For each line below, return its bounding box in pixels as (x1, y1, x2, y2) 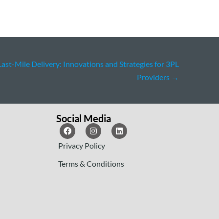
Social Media (56, 112, 111, 125)
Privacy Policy (58, 141, 106, 151)
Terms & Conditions (58, 159, 125, 169)
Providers (137, 72, 171, 82)
